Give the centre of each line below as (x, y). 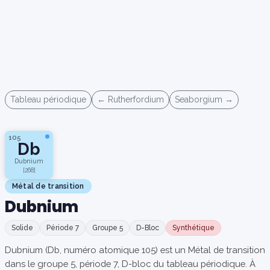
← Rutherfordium (130, 99)
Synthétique (193, 228)
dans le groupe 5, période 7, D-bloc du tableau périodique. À (130, 264)
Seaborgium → (204, 99)
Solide (22, 228)
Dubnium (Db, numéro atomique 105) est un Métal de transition (135, 250)
